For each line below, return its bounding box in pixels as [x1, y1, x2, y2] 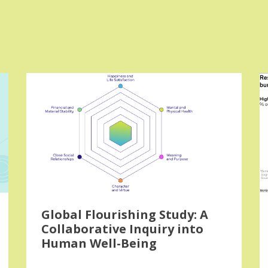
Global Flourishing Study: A [41, 206, 208, 223]
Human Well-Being [41, 235, 157, 251]
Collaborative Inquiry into [41, 221, 203, 237]
